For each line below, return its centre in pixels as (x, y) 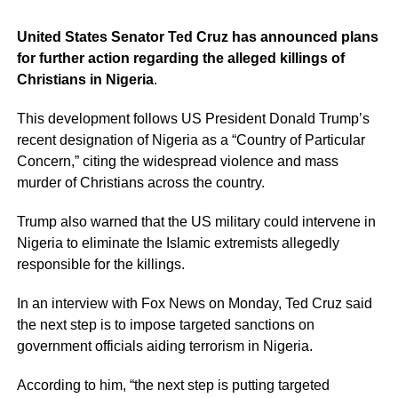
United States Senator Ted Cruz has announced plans (197, 37)
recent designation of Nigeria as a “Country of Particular (191, 140)
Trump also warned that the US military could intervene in (196, 222)
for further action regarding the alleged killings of (180, 59)
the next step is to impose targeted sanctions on (165, 325)
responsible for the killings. (100, 265)
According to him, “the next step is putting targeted (173, 386)
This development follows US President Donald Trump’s (193, 119)
